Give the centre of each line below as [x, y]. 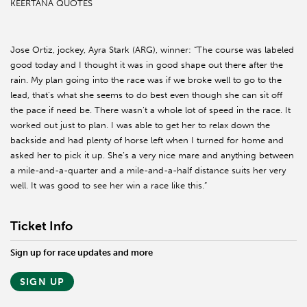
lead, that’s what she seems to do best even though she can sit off [146, 95]
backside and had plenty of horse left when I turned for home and [147, 140]
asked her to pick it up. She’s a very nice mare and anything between [152, 156]
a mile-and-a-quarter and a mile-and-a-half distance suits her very [148, 171]
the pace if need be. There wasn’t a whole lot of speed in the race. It [150, 110]
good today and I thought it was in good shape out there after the [147, 65]
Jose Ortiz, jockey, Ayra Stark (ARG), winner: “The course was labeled [152, 50]
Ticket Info [41, 226]
